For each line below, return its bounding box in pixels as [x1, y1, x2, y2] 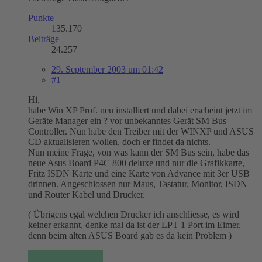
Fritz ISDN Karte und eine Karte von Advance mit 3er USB [28, 168, 250, 178]
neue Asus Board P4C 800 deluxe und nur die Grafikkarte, [28, 157, 244, 168]
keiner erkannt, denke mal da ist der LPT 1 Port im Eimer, [28, 219, 241, 230]
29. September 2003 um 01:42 [51, 64, 163, 74]
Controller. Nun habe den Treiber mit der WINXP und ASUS [28, 126, 254, 136]
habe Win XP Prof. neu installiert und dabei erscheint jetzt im [28, 105, 252, 115]
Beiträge [28, 33, 59, 44]
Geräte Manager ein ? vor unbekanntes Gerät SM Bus [28, 115, 226, 126]
